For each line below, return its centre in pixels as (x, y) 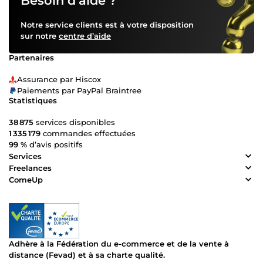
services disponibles (74, 122)
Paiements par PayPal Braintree (79, 91)
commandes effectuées (88, 134)
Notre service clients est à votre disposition (107, 25)
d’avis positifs (55, 145)
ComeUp (26, 179)
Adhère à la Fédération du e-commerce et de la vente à (119, 244)
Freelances (30, 168)
